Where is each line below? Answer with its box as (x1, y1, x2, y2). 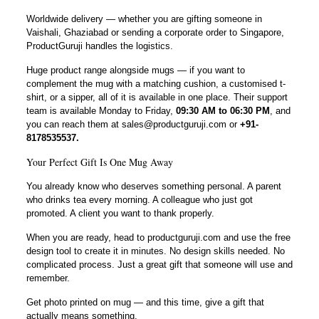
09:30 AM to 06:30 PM (175, 105, 270, 116)
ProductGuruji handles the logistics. (26, 40, 173, 51)
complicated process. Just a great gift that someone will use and (26, 258, 293, 270)
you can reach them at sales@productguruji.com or (26, 118, 237, 130)
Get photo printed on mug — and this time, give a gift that (26, 296, 264, 308)
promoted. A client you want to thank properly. (26, 207, 214, 219)
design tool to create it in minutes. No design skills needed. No (26, 245, 285, 256)
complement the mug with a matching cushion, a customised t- (26, 78, 286, 89)
